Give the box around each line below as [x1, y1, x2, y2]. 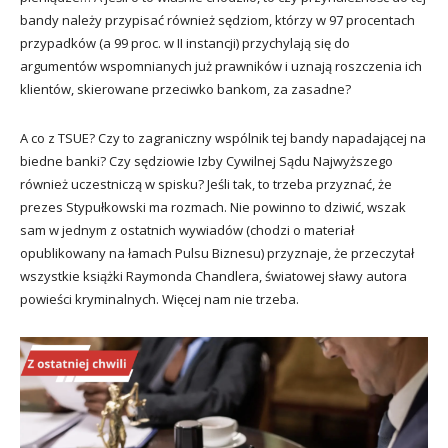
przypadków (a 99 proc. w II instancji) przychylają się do [20, 33, 350, 52]
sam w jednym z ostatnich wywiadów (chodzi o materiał [20, 220, 354, 239]
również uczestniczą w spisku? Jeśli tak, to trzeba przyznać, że [20, 174, 392, 193]
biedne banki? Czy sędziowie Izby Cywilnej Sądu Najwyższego [20, 151, 393, 170]
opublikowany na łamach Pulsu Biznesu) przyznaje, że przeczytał [20, 243, 414, 262]
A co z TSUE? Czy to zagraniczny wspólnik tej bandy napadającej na [20, 128, 426, 147]
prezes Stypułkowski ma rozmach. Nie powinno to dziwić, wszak [20, 197, 406, 216]
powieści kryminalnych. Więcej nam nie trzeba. [20, 289, 299, 308]
